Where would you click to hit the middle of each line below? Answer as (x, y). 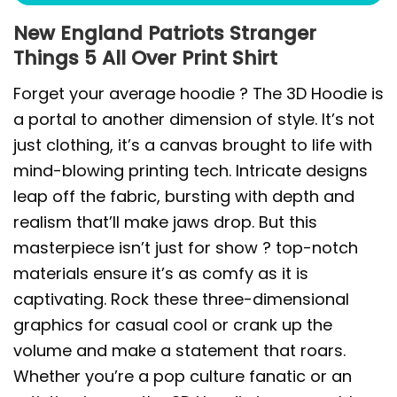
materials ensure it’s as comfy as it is (161, 273)
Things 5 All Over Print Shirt (145, 58)
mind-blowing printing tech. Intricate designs (191, 170)
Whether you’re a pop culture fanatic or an (183, 376)
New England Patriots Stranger (165, 34)
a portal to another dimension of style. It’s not (194, 119)
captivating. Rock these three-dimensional (181, 299)
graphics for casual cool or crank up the (173, 324)
